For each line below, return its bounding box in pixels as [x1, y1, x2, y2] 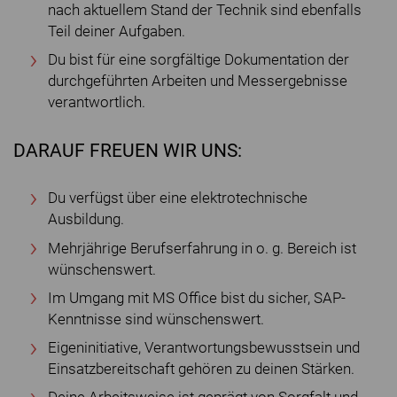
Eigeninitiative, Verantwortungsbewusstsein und [48, 339, 360, 357]
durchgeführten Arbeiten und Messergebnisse [48, 73, 347, 90]
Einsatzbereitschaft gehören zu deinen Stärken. [48, 361, 354, 378]
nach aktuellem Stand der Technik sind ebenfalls [48, 2, 362, 19]
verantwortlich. [48, 94, 145, 112]
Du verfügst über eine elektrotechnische [48, 190, 307, 207]
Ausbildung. [48, 211, 124, 229]
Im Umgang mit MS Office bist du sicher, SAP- [48, 289, 346, 307]
